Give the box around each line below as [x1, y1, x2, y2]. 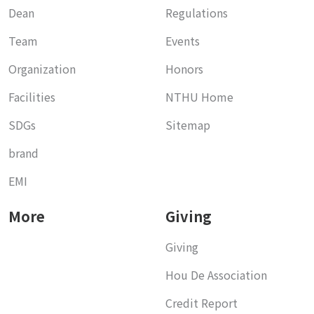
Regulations [165, 4, 228, 21]
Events [165, 32, 200, 49]
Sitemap [165, 116, 210, 133]
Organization [8, 60, 76, 77]
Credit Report [165, 294, 238, 311]
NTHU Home [165, 88, 233, 105]
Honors [165, 60, 203, 77]
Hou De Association [165, 266, 267, 283]
